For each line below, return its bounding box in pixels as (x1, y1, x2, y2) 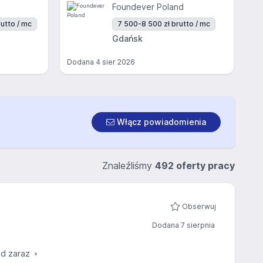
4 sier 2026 (96, 58, 135, 66)
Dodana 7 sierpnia (152, 221, 215, 230)
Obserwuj (182, 202, 216, 211)
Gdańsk (112, 33, 143, 43)
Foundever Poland (112, 2, 184, 12)
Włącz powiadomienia (114, 117, 206, 127)
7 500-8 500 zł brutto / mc (117, 19, 210, 28)
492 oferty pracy (155, 160, 235, 171)
